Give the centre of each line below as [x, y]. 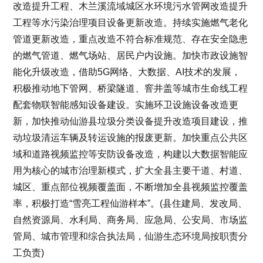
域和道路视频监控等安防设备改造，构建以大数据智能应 [131, 154]
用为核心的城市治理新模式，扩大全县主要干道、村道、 [131, 170]
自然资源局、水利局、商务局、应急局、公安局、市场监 [131, 220]
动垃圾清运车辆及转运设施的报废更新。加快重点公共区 [131, 137]
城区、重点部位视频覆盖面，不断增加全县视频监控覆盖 [131, 187]
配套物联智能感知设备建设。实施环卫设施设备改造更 [126, 104]
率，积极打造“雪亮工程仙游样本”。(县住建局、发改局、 [130, 203]
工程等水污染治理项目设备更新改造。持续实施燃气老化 [131, 22]
